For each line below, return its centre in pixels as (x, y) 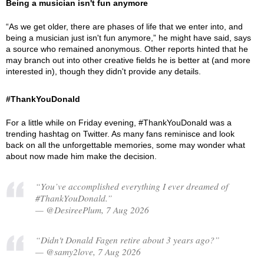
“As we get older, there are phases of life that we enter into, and (124, 27)
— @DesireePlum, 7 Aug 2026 (92, 209)
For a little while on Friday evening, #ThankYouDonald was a (119, 123)
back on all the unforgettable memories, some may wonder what (126, 145)
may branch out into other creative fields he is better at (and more (128, 60)
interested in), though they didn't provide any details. (103, 71)
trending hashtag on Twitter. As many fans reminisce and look (120, 134)
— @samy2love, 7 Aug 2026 (88, 251)
